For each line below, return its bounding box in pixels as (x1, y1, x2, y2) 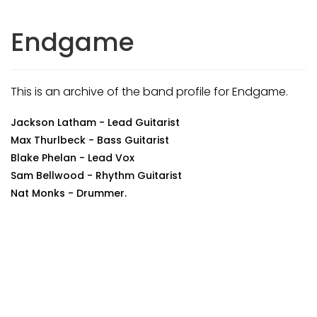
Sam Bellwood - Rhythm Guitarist (11, 168, 182, 183)
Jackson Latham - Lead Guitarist (11, 115, 180, 129)
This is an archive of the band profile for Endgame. (11, 83, 288, 100)
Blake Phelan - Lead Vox (11, 151, 134, 165)
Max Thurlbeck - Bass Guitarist (11, 133, 169, 147)
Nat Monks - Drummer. (11, 186, 127, 200)
